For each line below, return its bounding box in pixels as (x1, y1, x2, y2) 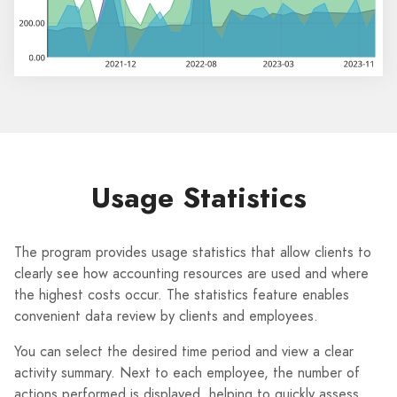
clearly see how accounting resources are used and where (14, 263, 369, 284)
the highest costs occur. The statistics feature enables (14, 284, 349, 306)
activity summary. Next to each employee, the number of (14, 362, 360, 384)
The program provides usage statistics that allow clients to (14, 242, 371, 263)
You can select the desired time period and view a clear (14, 341, 354, 362)
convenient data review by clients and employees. (14, 306, 318, 327)
